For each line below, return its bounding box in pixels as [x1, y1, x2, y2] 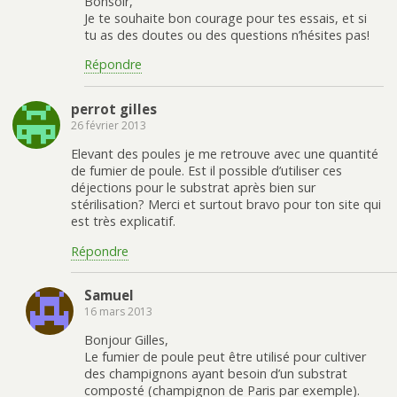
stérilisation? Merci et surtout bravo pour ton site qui [71, 196, 381, 214]
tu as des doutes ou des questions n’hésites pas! [84, 27, 370, 44]
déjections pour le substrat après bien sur [71, 179, 315, 197]
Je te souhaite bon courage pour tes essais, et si [84, 10, 367, 27]
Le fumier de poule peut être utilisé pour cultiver [84, 348, 366, 366]
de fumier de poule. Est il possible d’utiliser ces [71, 162, 342, 180]
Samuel [84, 286, 134, 304]
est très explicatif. [71, 213, 175, 230]
